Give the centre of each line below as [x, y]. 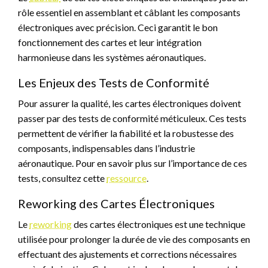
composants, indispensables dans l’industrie [106, 148]
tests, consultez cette [62, 178]
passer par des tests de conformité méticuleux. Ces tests [132, 118]
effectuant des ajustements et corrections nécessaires [127, 254]
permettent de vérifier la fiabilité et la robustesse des [126, 133]
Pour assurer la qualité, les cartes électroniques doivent [130, 103]
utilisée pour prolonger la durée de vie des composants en [134, 239]
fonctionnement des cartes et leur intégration [110, 42]
